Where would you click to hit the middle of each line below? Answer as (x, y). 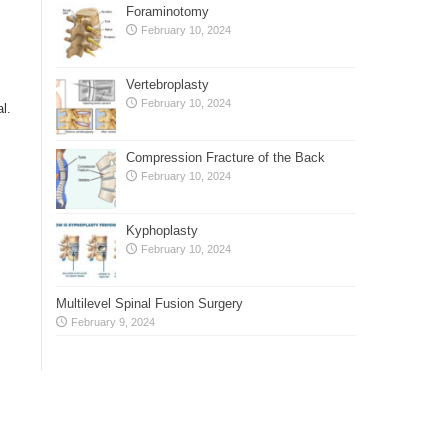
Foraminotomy (167, 11)
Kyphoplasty (162, 230)
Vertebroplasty (167, 84)
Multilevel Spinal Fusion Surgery (149, 303)
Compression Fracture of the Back (225, 157)
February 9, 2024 (113, 321)
